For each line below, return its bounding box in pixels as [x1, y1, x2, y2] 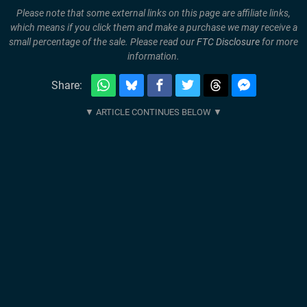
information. [127, 51, 180, 62]
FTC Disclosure [197, 36, 260, 48]
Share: [51, 78, 82, 92]
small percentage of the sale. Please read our [9, 36, 197, 48]
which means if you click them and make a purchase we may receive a [10, 22, 297, 34]
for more [260, 36, 298, 48]
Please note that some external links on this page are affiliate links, [16, 8, 291, 19]
